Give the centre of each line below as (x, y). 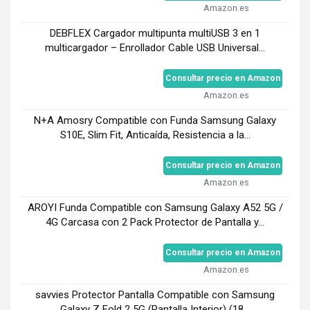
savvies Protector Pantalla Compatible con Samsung (155, 294)
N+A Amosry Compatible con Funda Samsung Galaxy (155, 120)
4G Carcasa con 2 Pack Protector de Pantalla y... (155, 222)
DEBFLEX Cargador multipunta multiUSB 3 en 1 (155, 33)
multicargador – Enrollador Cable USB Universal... (155, 47)
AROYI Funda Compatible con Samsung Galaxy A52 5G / (155, 207)
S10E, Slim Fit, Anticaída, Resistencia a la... (155, 135)
